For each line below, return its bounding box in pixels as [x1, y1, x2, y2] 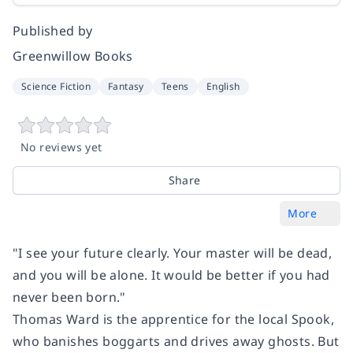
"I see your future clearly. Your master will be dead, [13, 243, 333, 262]
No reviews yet [20, 139, 102, 154]
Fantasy [108, 79, 144, 93]
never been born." [13, 288, 126, 306]
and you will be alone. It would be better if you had [13, 266, 330, 284]
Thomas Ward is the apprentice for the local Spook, [13, 310, 334, 328]
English [206, 79, 240, 93]
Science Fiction [21, 79, 91, 93]
